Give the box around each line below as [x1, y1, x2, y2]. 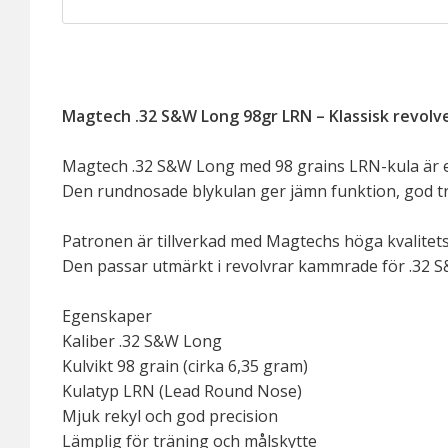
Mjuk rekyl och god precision [62, 405, 278, 428]
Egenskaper [62, 305, 152, 328]
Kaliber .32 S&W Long [62, 330, 222, 353]
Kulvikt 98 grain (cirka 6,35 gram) [62, 355, 308, 378]
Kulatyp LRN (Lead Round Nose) [62, 380, 302, 403]
